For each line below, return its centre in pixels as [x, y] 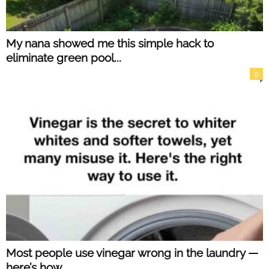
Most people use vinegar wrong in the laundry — [132, 253]
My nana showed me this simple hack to [110, 44]
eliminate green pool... [64, 58]
